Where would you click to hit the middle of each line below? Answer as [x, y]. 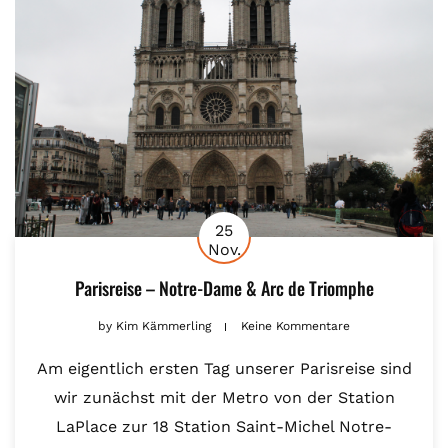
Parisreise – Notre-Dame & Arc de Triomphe [224, 288]
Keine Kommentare [295, 326]
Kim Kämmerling [163, 326]
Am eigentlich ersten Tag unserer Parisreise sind [224, 369]
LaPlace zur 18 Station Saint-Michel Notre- [224, 427]
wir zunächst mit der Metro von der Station [224, 398]
